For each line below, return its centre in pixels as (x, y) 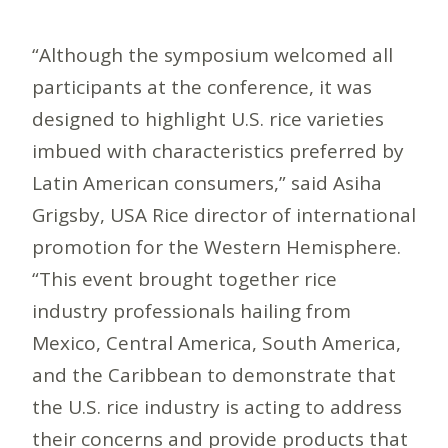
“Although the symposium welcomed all (212, 54)
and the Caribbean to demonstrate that (214, 374)
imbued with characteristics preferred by (218, 150)
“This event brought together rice (184, 278)
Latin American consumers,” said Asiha (207, 182)
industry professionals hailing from (191, 310)
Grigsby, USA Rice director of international (224, 214)
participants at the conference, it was (202, 86)
